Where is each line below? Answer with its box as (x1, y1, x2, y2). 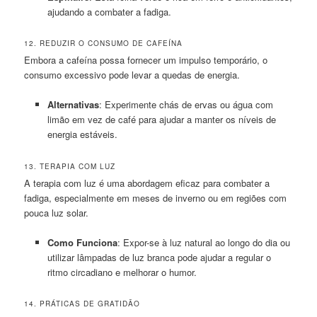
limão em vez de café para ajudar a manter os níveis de (47, 113, 276, 127)
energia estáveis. (47, 127, 117, 142)
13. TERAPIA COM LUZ (24, 161, 116, 171)
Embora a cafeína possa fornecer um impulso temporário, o (24, 53, 268, 67)
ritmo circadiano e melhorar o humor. (47, 265, 197, 279)
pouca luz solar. (24, 205, 89, 219)
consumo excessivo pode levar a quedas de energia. (24, 68, 241, 82)
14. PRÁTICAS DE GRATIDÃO (24, 298, 141, 309)
